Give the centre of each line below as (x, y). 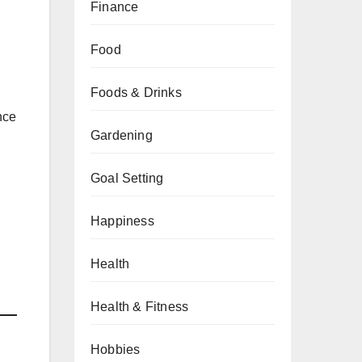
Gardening (122, 135)
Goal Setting (127, 178)
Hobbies (116, 349)
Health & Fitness (140, 307)
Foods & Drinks (136, 93)
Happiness (122, 221)
